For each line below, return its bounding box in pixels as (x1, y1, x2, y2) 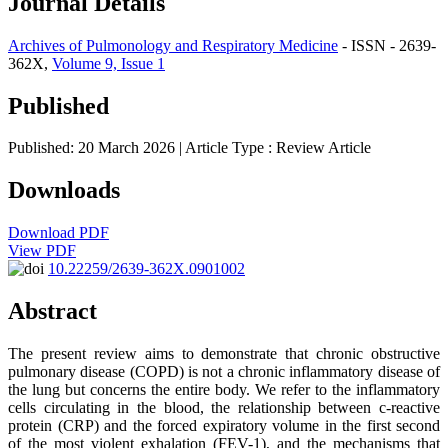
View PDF (8, 242, 76, 260)
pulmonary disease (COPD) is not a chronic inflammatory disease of (8, 363, 440, 381)
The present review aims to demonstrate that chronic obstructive (8, 345, 440, 363)
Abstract (8, 298, 97, 325)
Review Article (276, 139, 371, 157)
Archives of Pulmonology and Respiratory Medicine (8, 36, 338, 54)
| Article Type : (179, 139, 276, 157)
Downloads (8, 177, 120, 204)
